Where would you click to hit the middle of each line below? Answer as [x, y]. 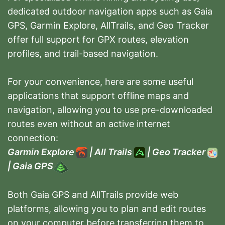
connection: [33, 138]
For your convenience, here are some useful [100, 82]
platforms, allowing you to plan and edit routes [107, 208]
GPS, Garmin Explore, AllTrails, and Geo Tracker [108, 26]
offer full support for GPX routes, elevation [98, 40]
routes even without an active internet [89, 124]
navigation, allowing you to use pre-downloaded [110, 110]
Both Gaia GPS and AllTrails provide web [93, 194]
